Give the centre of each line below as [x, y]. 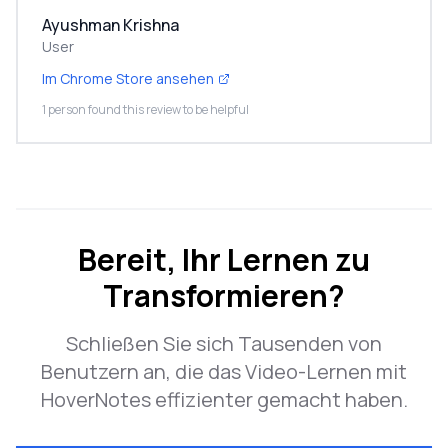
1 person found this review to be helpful [145, 109]
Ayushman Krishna [110, 25]
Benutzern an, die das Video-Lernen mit [224, 371]
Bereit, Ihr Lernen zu [224, 259]
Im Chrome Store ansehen [128, 78]
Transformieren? [224, 295]
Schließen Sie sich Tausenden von [224, 343]
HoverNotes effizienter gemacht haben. [224, 399]
